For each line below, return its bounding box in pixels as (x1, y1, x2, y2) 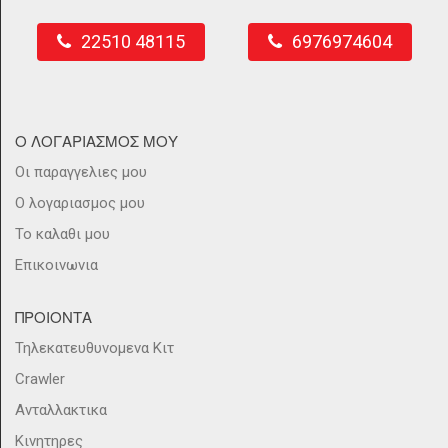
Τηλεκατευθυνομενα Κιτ (15, 339, 174, 358)
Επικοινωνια (15, 256, 98, 275)
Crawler (15, 370, 65, 389)
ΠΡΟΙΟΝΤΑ (15, 306, 92, 328)
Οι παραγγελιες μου (15, 163, 147, 182)
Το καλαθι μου (15, 225, 110, 244)
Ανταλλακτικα (15, 401, 107, 420)
